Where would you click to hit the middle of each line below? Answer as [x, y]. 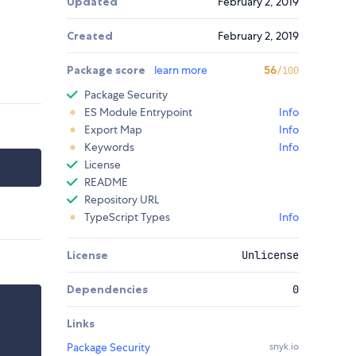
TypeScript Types [127, 217]
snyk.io [284, 347]
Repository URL [122, 200]
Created [90, 36]
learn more [181, 70]
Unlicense [270, 255]
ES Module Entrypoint [138, 112]
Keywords [109, 147]
